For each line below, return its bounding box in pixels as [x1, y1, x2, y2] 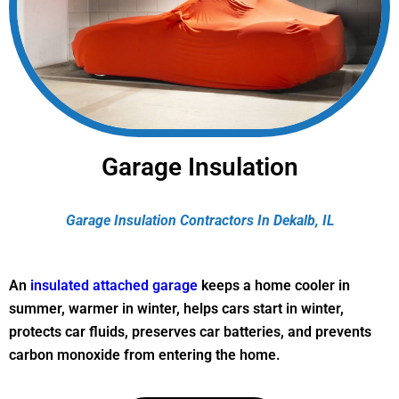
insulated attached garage [30, 277, 198, 295]
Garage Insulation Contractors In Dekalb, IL [65, 212, 334, 230]
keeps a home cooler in [198, 277, 350, 295]
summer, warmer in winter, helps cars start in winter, [9, 300, 344, 318]
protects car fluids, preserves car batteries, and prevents [9, 323, 371, 341]
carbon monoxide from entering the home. [9, 346, 281, 364]
